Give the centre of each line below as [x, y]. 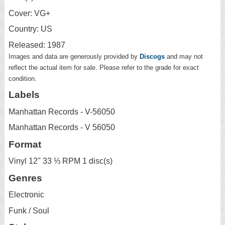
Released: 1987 [37, 45]
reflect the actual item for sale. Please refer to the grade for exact [104, 67]
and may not [184, 56]
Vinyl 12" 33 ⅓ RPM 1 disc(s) [61, 161]
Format [25, 144]
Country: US [30, 29]
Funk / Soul [29, 210]
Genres [25, 178]
